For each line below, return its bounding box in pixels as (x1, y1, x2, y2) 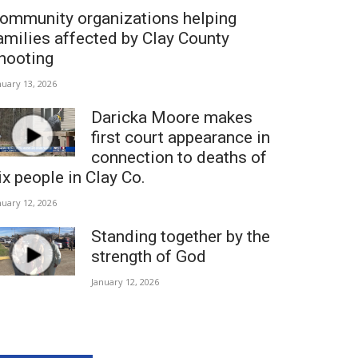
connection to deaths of (91, 148, 267, 167)
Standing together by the (91, 227, 270, 246)
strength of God (91, 247, 206, 266)
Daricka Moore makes (91, 108, 253, 127)
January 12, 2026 (91, 276, 159, 288)
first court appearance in (91, 128, 270, 147)
